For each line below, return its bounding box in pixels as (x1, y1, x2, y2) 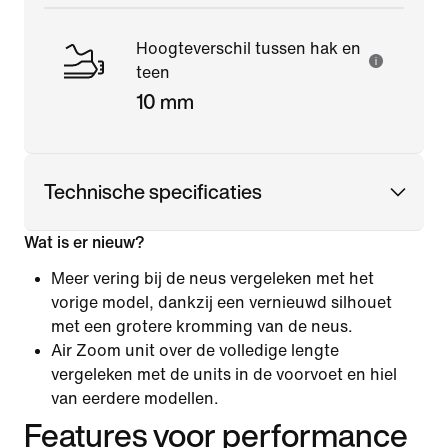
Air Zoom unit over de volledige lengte (51, 341, 339, 359)
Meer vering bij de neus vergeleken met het (51, 269, 374, 287)
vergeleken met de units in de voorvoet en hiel (51, 365, 397, 383)
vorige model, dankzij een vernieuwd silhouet (51, 293, 392, 311)
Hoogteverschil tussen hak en (136, 39, 361, 57)
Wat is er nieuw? (24, 233, 145, 251)
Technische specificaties (44, 176, 262, 206)
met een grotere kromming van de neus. (51, 317, 353, 335)
